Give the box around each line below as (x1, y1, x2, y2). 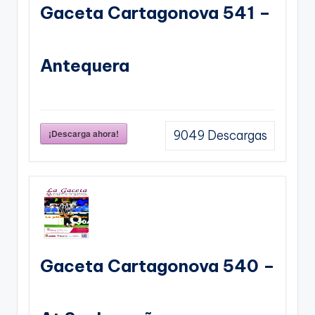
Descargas (205, 128, 267, 144)
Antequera (40, 55, 129, 77)
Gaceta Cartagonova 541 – (40, 2, 271, 24)
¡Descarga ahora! (49, 127, 119, 141)
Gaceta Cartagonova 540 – (40, 255, 275, 277)
